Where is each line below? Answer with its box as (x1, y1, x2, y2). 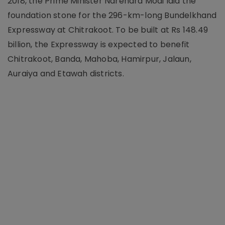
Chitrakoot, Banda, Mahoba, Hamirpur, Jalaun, (8, 53, 191, 65)
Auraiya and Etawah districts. (8, 68, 126, 79)
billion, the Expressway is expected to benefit (8, 39, 190, 50)
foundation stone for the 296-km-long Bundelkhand (8, 10, 217, 21)
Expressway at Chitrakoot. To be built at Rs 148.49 (8, 24, 208, 36)
